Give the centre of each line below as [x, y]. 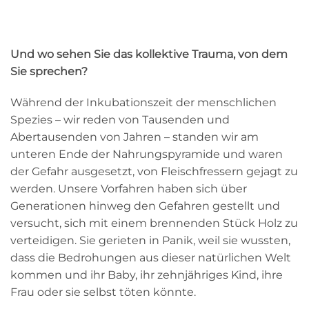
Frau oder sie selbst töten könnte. [103, 292]
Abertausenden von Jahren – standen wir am [134, 137]
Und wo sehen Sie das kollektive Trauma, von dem [149, 54]
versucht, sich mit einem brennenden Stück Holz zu [154, 223]
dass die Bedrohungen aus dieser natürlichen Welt [151, 258]
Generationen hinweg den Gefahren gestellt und [145, 206]
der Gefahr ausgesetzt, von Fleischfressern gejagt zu [154, 172]
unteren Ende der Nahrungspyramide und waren [147, 154]
